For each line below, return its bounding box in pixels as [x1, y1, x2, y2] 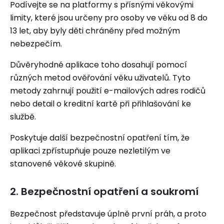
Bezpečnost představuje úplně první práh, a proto [10, 208, 206, 219]
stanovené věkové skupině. [10, 158, 116, 169]
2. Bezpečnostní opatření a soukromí [10, 184, 198, 198]
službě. [10, 111, 36, 122]
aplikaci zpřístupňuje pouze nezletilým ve [10, 145, 170, 156]
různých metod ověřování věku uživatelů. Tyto [10, 72, 190, 83]
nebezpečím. [10, 38, 62, 49]
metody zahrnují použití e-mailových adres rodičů [10, 85, 205, 96]
